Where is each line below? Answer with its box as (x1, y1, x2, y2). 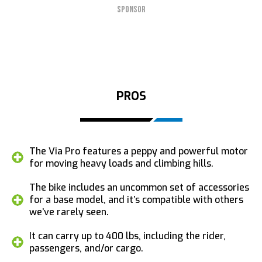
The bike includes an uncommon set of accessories (29, 181, 249, 194)
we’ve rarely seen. (29, 205, 109, 218)
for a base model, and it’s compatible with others (29, 193, 243, 206)
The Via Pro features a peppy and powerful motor (29, 144, 248, 157)
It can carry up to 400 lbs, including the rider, (29, 229, 226, 242)
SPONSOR (116, 4, 146, 15)
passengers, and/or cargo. (29, 242, 143, 254)
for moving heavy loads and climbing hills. (29, 157, 213, 170)
